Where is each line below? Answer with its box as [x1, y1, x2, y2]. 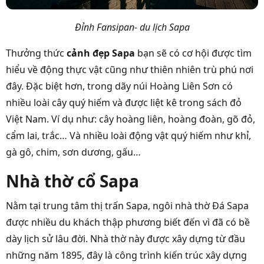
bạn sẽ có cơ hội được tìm [137, 46, 252, 60]
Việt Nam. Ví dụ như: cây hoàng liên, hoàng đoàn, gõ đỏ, [6, 112, 255, 126]
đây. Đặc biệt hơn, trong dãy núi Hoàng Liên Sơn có [6, 79, 233, 93]
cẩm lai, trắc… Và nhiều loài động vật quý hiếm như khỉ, [6, 128, 251, 142]
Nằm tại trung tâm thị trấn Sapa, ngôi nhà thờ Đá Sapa [6, 199, 249, 212]
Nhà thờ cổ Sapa [6, 169, 139, 192]
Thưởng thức [6, 46, 64, 60]
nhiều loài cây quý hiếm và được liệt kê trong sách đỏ [6, 95, 242, 109]
